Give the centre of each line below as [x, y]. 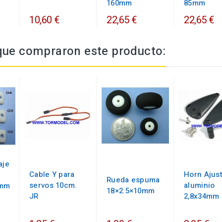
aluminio [199, 185]
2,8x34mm [202, 196]
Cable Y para [52, 174]
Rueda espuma [133, 180]
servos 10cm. [53, 185]
